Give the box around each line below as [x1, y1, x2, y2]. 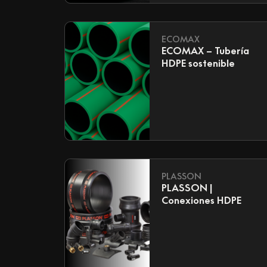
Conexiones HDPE [161, 194, 241, 207]
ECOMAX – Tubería [161, 45, 249, 57]
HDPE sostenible [161, 57, 235, 70]
